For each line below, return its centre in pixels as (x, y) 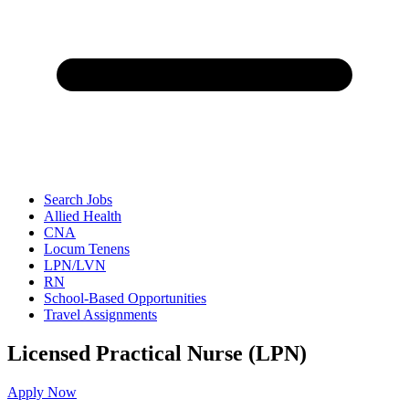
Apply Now (42, 392)
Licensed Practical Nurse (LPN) (157, 353)
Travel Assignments (100, 315)
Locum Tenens (87, 249)
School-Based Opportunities (125, 298)
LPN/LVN (75, 265)
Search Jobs (78, 199)
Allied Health (83, 216)
